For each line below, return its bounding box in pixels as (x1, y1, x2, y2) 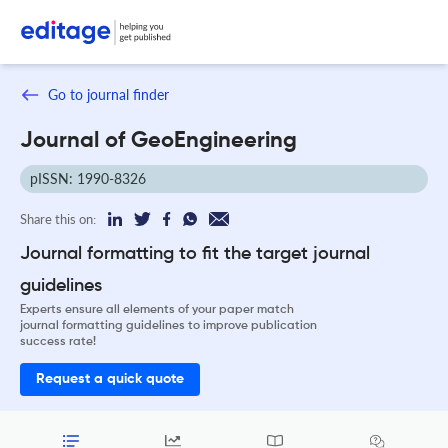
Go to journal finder (48, 86, 169, 103)
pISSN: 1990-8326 (30, 169, 146, 187)
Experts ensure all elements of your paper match (20, 303, 294, 316)
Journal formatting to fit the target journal (20, 244, 370, 263)
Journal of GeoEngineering (20, 129, 297, 152)
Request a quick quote (36, 372, 184, 386)
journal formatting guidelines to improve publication (20, 319, 317, 332)
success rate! (20, 335, 96, 348)
